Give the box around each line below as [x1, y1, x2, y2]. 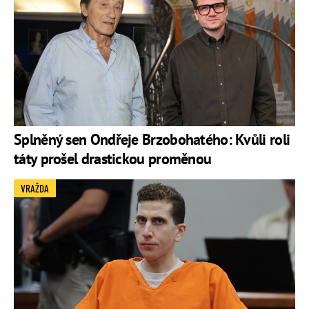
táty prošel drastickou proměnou [14, 148, 212, 168]
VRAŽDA [21, 181, 49, 195]
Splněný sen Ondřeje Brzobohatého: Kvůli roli [14, 129, 290, 149]
